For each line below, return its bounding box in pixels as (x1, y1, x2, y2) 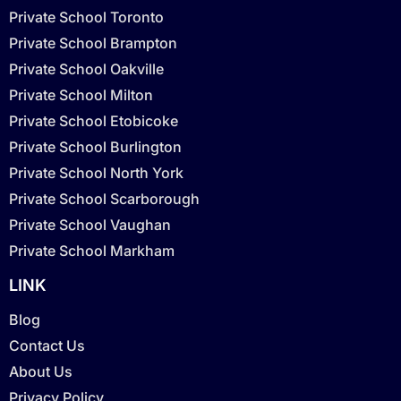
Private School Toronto (9, 7, 164, 26)
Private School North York (9, 163, 183, 182)
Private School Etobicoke (9, 111, 178, 130)
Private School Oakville (9, 59, 164, 78)
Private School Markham (9, 241, 175, 260)
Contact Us (9, 336, 85, 354)
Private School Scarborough (9, 189, 200, 208)
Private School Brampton (9, 33, 177, 52)
